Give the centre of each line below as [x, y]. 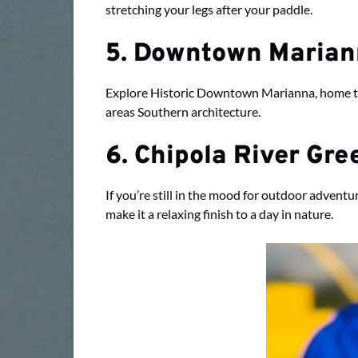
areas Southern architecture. [183, 111]
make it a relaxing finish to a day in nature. [219, 214]
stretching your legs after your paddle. [209, 9]
